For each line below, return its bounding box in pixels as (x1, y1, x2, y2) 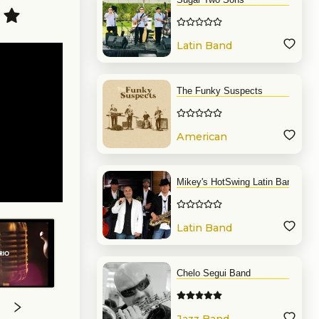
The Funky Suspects (177, 85, 263, 96)
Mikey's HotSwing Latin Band (177, 177, 297, 187)
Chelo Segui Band (177, 268, 251, 278)
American (177, 130, 227, 144)
